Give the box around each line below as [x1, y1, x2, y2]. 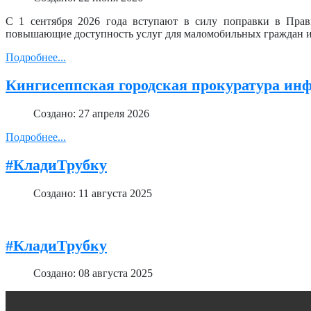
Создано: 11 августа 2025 [33, 187, 152, 200]
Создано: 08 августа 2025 [33, 267, 153, 280]
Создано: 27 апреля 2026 [33, 107, 149, 119]
